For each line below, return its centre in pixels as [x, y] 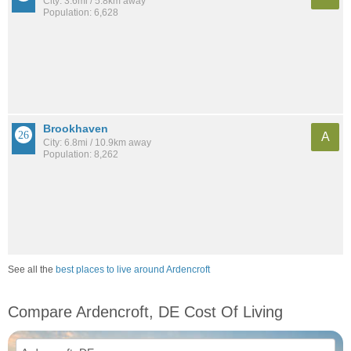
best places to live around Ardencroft [133, 269]
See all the [32, 269]
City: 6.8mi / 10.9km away [97, 142]
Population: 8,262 [81, 154]
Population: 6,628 [81, 13]
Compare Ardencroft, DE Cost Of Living [145, 311]
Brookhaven [76, 128]
